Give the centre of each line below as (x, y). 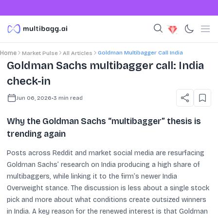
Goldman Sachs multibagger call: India (105, 66)
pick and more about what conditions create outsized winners (107, 200)
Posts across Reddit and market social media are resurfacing (106, 153)
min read (70, 98)
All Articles (78, 53)
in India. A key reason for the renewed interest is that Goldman (107, 211)
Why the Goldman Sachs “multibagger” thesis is (104, 121)
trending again (36, 134)
